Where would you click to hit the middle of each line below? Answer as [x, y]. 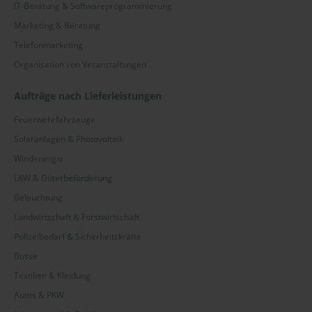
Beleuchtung [38, 198]
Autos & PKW [39, 295]
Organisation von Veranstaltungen [80, 65]
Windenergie [39, 159]
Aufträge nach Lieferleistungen [88, 96]
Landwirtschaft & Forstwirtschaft [77, 217]
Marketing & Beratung [57, 26]
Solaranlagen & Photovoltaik [69, 139]
